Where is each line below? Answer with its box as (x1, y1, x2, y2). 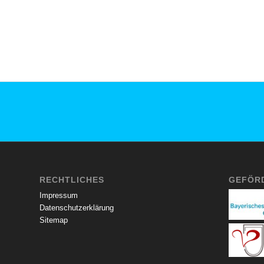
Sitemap (39, 215, 68, 225)
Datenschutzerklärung (39, 203, 114, 212)
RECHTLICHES (39, 174, 104, 184)
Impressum (39, 190, 78, 200)
